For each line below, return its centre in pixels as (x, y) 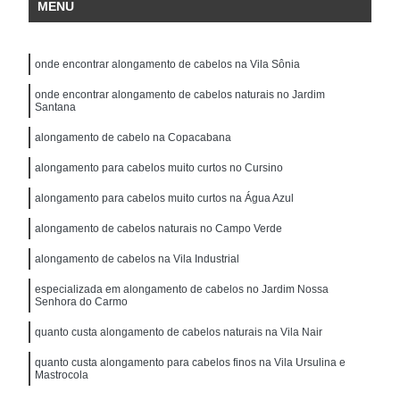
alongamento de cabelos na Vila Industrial (137, 258)
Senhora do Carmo (82, 301)
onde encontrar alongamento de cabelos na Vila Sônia (168, 64)
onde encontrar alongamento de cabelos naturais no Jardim (180, 94)
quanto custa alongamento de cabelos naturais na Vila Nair (179, 332)
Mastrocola (62, 375)
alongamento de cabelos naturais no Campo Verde (159, 228)
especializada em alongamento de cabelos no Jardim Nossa (182, 289)
